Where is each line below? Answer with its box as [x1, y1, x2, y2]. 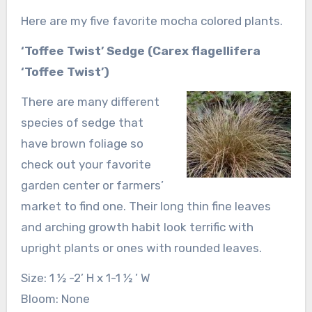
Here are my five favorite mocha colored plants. [20, 13, 283, 28]
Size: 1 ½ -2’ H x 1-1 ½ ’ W [20, 270, 150, 285]
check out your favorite [20, 157, 151, 171]
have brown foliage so [20, 136, 143, 150]
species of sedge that [20, 115, 143, 130]
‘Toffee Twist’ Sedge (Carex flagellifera [20, 43, 260, 58]
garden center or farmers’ [20, 178, 164, 192]
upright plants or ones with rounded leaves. [20, 240, 262, 255]
